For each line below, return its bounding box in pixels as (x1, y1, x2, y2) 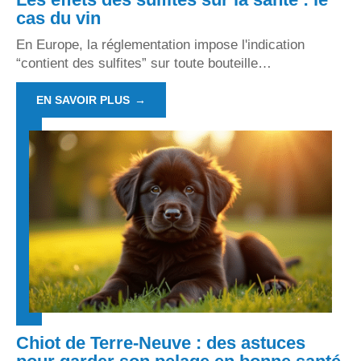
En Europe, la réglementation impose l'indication (16, 37, 305, 53)
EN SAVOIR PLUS (36, 93, 130, 107)
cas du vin (16, 8, 101, 29)
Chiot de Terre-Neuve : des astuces (16, 332, 305, 353)
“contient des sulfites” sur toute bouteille (16, 56, 258, 72)
